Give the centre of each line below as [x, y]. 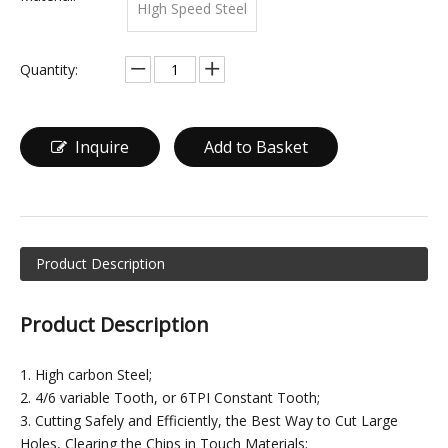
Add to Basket [256, 147]
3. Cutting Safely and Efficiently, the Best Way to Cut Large [209, 420]
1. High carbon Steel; [86, 374]
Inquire [102, 147]
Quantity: [49, 69]
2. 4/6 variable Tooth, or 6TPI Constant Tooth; [170, 397]
